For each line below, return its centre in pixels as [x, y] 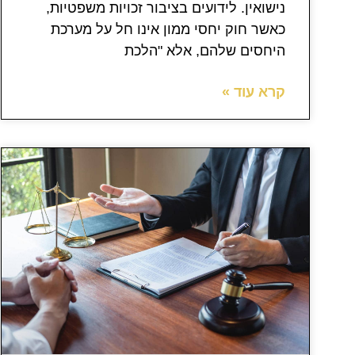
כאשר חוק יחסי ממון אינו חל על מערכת [168, 30]
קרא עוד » [254, 92]
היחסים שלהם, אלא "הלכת [205, 51]
